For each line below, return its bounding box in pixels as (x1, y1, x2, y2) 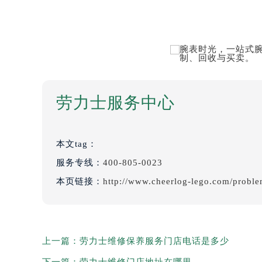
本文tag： (56, 139, 100, 149)
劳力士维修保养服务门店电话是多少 (80, 236, 229, 246)
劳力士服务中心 (56, 93, 175, 112)
